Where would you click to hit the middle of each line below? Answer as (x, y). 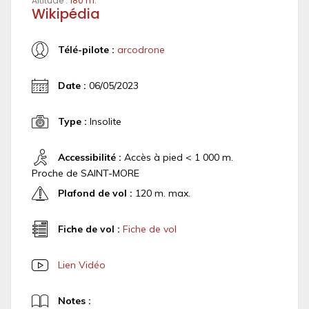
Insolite (104, 121)
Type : (72, 121)
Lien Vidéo (82, 265)
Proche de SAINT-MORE (86, 173)
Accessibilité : (90, 157)
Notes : (74, 300)
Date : (72, 85)
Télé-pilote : (86, 49)
